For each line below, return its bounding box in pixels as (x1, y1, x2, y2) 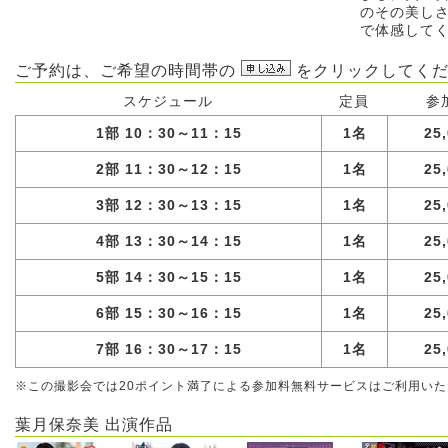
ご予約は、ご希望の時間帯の (15, 61, 241, 79)
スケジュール (123, 92, 213, 109)
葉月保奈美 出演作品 (15, 415, 173, 433)
